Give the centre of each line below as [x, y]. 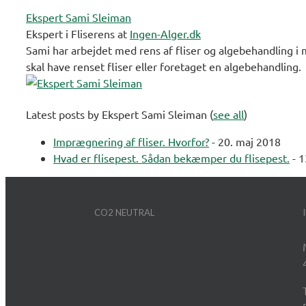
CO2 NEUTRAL [124, 213]
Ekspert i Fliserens [70, 34]
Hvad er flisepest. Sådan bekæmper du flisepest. [171, 158]
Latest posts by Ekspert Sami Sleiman [118, 114]
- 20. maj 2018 [245, 142]
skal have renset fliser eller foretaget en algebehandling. [164, 67]
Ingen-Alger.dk [165, 34]
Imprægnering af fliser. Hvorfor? [131, 142]
